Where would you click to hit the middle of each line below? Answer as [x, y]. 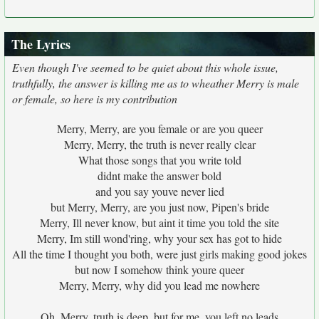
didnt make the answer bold [159, 176]
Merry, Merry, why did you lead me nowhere [159, 285]
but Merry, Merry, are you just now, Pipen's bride [159, 207]
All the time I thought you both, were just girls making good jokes [159, 254]
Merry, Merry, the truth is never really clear [159, 144]
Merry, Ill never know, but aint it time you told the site [159, 223]
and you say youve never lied [159, 191]
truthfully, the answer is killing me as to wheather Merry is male [156, 83]
